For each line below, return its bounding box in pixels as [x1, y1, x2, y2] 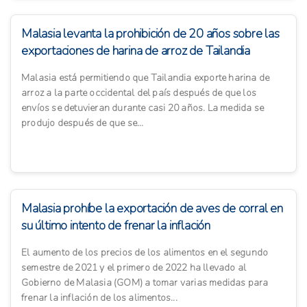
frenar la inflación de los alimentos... [21, 291, 177, 305]
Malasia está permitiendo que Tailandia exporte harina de [21, 71, 270, 85]
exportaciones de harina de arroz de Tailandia [21, 42, 250, 60]
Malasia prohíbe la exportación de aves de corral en [21, 200, 283, 217]
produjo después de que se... [21, 116, 144, 130]
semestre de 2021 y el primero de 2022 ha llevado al [21, 261, 247, 275]
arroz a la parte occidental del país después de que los [21, 86, 257, 100]
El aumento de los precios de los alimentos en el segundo [21, 246, 269, 260]
